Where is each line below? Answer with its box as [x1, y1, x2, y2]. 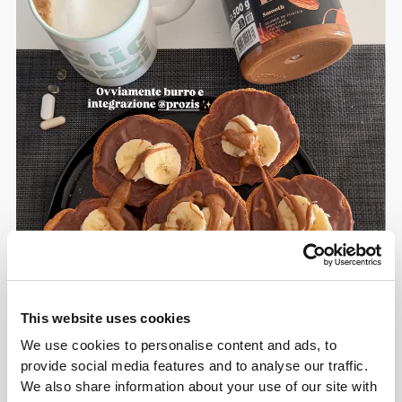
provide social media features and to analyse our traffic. [20, 358, 369, 374]
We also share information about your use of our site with [20, 379, 378, 395]
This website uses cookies [20, 310, 191, 326]
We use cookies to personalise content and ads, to [20, 337, 337, 354]
